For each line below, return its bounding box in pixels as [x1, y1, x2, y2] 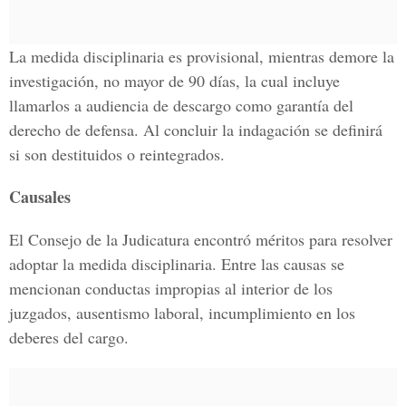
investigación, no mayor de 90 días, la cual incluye [9, 70, 340, 92]
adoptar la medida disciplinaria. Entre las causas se [9, 253, 344, 275]
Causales [9, 185, 71, 208]
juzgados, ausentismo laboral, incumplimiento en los [9, 302, 355, 324]
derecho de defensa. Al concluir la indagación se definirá [9, 119, 382, 140]
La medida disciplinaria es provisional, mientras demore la [9, 45, 394, 67]
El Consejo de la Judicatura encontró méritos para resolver [9, 228, 392, 250]
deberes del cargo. [9, 326, 129, 348]
